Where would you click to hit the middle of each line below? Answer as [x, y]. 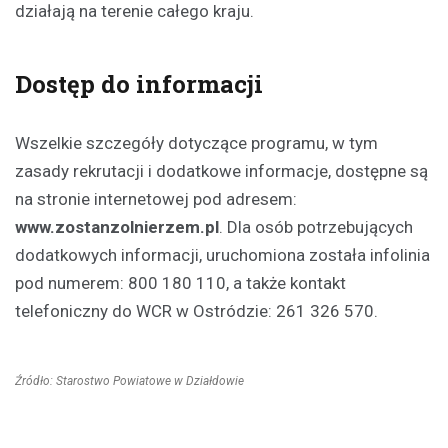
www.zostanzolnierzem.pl [117, 226]
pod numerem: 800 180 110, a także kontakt [180, 282]
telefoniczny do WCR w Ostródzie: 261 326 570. [196, 310]
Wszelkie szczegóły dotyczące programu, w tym [196, 142]
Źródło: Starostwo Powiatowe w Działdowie [129, 380]
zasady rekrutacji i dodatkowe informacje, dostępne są [221, 170]
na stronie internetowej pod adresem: [156, 198]
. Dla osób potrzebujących [316, 226]
